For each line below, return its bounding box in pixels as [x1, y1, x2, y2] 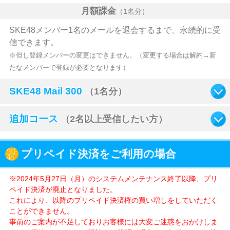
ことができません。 [9, 207, 74, 216]
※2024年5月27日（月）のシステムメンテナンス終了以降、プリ [9, 175, 218, 183]
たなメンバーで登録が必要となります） [9, 64, 129, 72]
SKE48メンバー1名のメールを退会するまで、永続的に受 [9, 26, 221, 35]
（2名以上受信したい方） [60, 114, 167, 125]
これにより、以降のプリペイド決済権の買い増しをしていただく [9, 196, 218, 205]
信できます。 [9, 38, 59, 47]
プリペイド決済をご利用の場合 [21, 148, 176, 160]
